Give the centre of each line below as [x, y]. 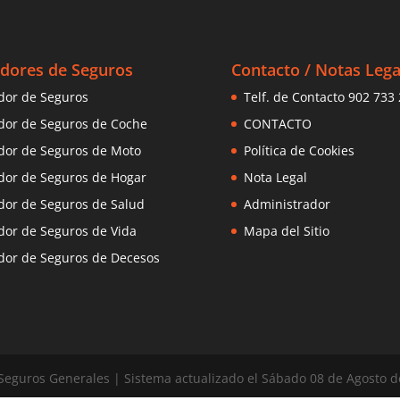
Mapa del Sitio [287, 230]
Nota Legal [276, 177]
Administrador [287, 204]
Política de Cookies [300, 150]
